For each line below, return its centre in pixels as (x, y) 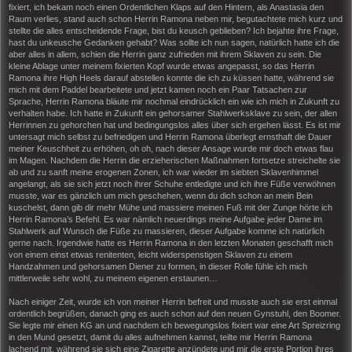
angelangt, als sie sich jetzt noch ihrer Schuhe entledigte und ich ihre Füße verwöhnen (172, 183)
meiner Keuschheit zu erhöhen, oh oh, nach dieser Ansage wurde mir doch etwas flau (171, 148)
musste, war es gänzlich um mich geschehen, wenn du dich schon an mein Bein (161, 195)
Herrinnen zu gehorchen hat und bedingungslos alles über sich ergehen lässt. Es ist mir (175, 125)
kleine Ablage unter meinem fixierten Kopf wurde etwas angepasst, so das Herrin (161, 66)
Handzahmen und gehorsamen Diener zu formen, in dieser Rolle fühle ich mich (158, 266)
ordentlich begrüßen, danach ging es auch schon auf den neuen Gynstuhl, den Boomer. (175, 313)
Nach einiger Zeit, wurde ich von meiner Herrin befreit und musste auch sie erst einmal (173, 301)
